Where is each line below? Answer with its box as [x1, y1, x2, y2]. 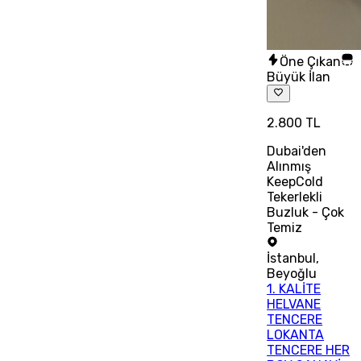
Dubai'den [267, 143, 327, 159]
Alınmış [267, 158, 312, 174]
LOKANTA [267, 326, 325, 342]
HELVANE [267, 296, 322, 312]
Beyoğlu [267, 265, 317, 281]
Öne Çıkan [280, 53, 342, 69]
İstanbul [267, 250, 317, 266]
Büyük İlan [267, 68, 331, 85]
